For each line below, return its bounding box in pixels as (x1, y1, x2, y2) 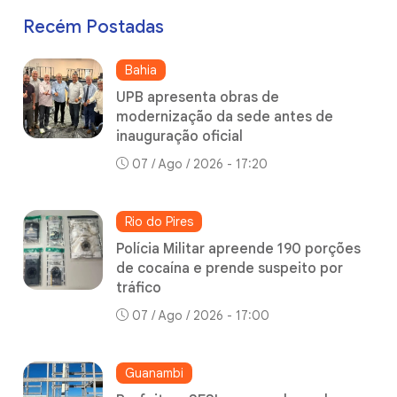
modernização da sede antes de (116, 107, 333, 126)
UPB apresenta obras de (116, 88, 279, 106)
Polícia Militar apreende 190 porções (116, 239, 361, 258)
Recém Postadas (23, 15, 164, 38)
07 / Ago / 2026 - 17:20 (132, 155, 268, 172)
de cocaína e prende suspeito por (116, 259, 343, 277)
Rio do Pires (125, 213, 193, 230)
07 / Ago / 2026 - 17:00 (132, 307, 269, 323)
